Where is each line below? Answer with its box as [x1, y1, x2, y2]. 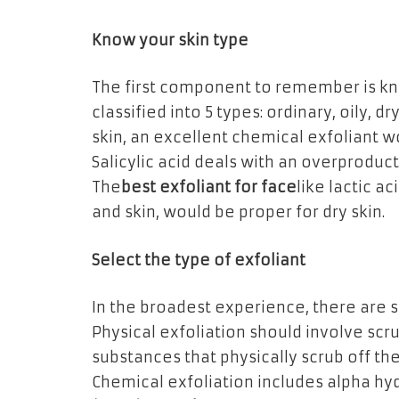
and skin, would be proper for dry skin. [92, 203, 385, 223]
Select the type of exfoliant [92, 250, 305, 270]
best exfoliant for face [121, 178, 297, 198]
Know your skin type [92, 30, 248, 50]
